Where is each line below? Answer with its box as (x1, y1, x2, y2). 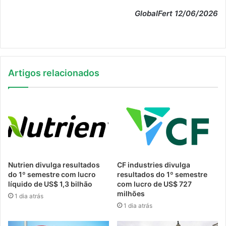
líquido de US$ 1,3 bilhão (8, 180, 92, 189)
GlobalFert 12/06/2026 (135, 9, 218, 19)
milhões (117, 189, 145, 198)
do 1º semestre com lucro (8, 170, 96, 179)
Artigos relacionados (8, 68, 99, 79)
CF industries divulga (117, 160, 190, 169)
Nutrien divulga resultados (8, 160, 100, 169)
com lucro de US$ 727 (117, 180, 192, 189)
